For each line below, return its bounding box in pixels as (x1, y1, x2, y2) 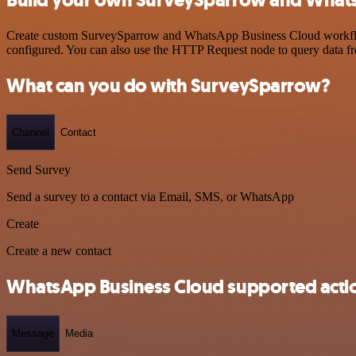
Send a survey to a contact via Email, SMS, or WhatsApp (6, 190, 294, 204)
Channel (12, 126, 49, 138)
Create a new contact (6, 244, 111, 258)
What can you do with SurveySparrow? (6, 72, 331, 99)
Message (12, 327, 54, 340)
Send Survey (6, 163, 71, 177)
